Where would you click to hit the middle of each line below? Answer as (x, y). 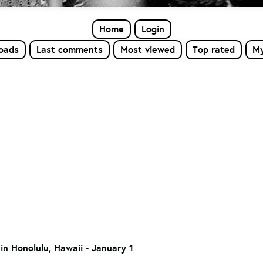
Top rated (213, 49)
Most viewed (147, 49)
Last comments (69, 49)
